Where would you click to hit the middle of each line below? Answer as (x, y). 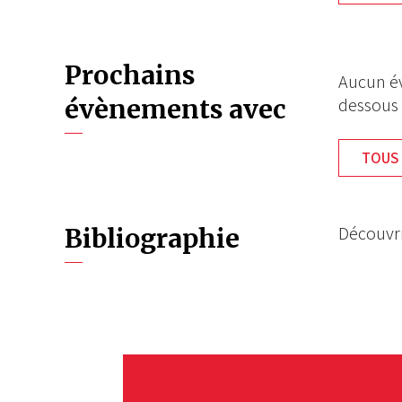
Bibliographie (152, 239)
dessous (369, 105)
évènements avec (175, 110)
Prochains (130, 76)
